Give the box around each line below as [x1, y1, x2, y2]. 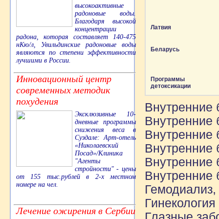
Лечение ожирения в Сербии [16, 205, 135, 217]
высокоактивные [75, 2, 124, 10]
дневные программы [75, 118, 136, 126]
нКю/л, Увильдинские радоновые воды [16, 41, 136, 49]
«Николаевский [75, 142, 118, 150]
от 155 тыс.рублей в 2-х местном [16, 173, 136, 181]
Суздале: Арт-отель [75, 134, 136, 142]
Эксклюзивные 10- [75, 110, 136, 118]
